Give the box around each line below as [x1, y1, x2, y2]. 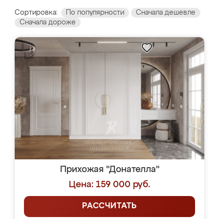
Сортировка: [15, 9, 58, 16]
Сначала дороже [20, 19, 76, 26]
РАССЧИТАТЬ [82, 202, 137, 210]
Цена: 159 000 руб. [69, 180, 150, 189]
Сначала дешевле [136, 9, 196, 16]
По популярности [66, 9, 124, 16]
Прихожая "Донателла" [60, 165, 159, 174]
